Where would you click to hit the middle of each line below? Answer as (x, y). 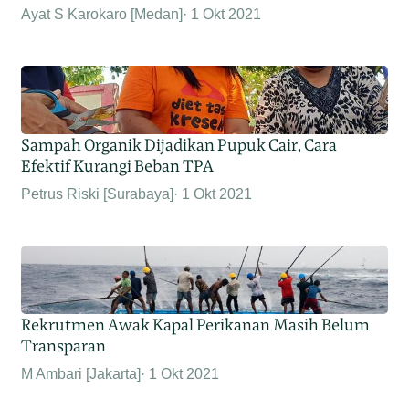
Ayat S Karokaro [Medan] (102, 15)
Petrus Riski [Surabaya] (98, 194)
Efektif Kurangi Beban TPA (118, 166)
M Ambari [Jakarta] (81, 374)
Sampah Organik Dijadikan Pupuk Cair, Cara (179, 145)
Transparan (64, 346)
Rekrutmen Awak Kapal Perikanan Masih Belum (196, 325)
